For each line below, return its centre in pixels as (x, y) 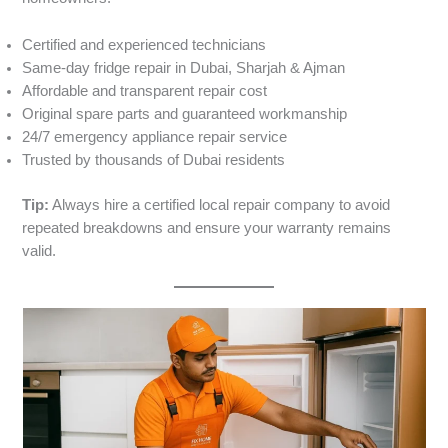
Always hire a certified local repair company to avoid (220, 204)
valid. (39, 250)
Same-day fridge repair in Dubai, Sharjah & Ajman (184, 67)
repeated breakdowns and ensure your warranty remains (207, 227)
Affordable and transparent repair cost (145, 90)
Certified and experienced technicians (144, 44)
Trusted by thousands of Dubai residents (154, 159)
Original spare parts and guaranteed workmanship (185, 113)
